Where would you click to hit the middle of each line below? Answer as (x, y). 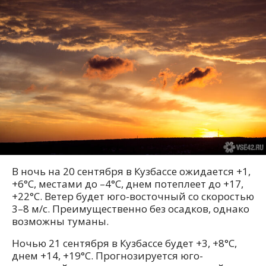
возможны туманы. (60, 221)
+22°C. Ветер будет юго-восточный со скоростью (133, 197)
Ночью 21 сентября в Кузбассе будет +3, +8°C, (124, 243)
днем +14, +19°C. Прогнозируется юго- (107, 256)
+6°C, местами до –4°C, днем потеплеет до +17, (128, 184)
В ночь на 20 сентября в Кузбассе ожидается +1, (131, 172)
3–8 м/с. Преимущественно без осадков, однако (131, 209)
